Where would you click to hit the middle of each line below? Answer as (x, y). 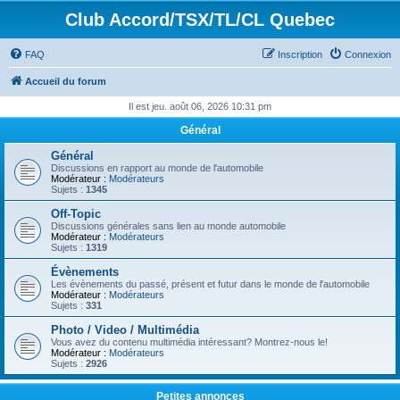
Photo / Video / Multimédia (125, 330)
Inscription (300, 54)
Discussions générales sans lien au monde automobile (168, 226)
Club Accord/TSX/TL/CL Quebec (200, 20)
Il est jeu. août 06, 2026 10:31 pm (200, 106)
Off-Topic (76, 214)
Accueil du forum (66, 81)
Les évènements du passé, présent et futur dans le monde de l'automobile (210, 284)
